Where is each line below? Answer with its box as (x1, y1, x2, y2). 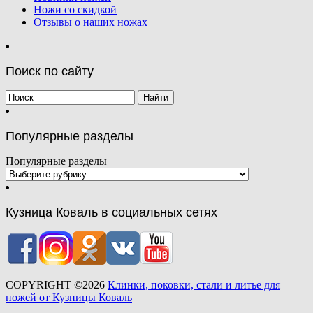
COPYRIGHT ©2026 (6, 278, 108, 291)
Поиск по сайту (6, 64, 94, 78)
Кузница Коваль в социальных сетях (6, 205, 217, 219)
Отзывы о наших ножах (34, 15, 147, 28)
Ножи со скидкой (34, 3, 117, 15)
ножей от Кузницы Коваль (6, 291, 132, 303)
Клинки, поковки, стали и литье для (108, 278, 280, 291)
